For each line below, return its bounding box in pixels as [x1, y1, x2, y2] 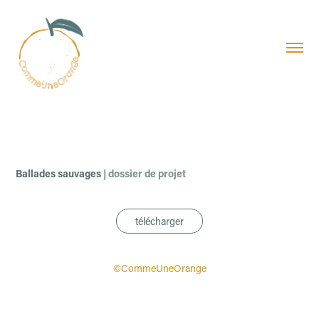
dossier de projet [108, 167, 189, 180]
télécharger [135, 214, 184, 228]
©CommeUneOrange [113, 261, 206, 275]
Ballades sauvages [16, 167, 102, 180]
